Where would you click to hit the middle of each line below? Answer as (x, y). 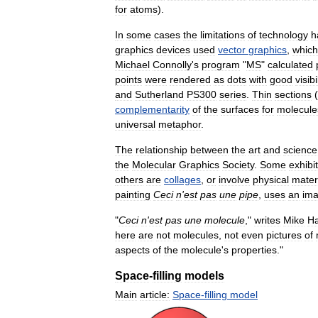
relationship (161, 150)
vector (232, 50)
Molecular (154, 165)
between (209, 150)
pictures (284, 235)
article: (155, 295)
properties (254, 250)
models (204, 276)
